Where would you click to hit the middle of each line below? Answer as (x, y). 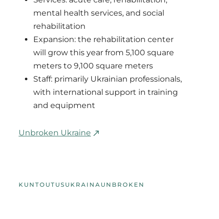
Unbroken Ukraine (55, 132)
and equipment (64, 105)
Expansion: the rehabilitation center (103, 39)
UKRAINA (83, 184)
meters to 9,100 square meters (93, 66)
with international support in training (106, 92)
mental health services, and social (99, 13)
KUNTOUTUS (42, 184)
